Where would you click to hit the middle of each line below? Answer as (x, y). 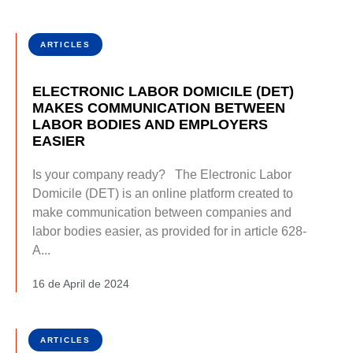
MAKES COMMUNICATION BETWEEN (159, 108)
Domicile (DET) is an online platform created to (163, 194)
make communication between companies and (162, 213)
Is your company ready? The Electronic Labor (162, 175)
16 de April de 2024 (81, 284)
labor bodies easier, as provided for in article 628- (169, 232)
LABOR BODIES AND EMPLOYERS (150, 125)
